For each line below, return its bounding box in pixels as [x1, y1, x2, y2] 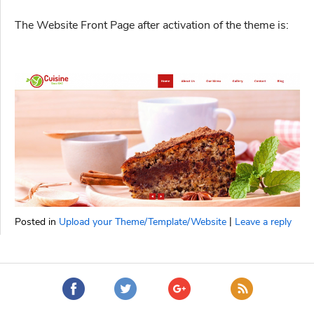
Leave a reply [235, 215, 292, 229]
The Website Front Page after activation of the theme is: [15, 17, 289, 33]
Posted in [15, 215, 59, 229]
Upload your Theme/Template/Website [59, 215, 226, 229]
